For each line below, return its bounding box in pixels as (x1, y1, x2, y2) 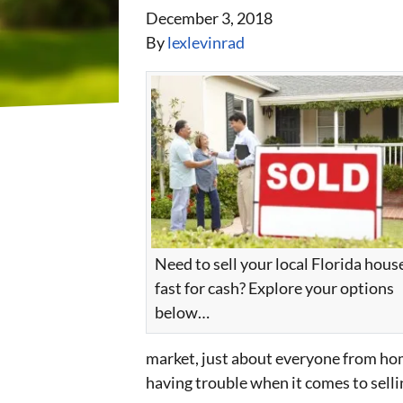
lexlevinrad (167, 31, 245, 52)
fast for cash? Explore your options (155, 278, 394, 299)
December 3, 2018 (146, 7, 273, 28)
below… (155, 302, 210, 323)
